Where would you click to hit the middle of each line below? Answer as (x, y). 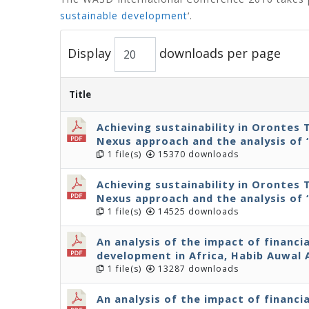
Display (91, 53)
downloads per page (218, 53)
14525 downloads (197, 211)
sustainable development (124, 16)
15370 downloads (197, 154)
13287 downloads (197, 269)
